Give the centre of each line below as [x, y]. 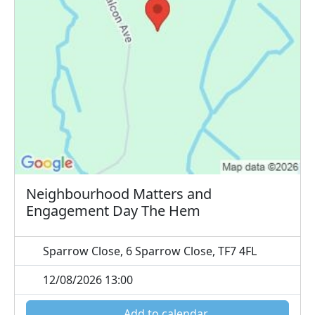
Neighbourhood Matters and [119, 193]
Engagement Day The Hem [113, 210]
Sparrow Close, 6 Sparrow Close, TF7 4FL [148, 251]
